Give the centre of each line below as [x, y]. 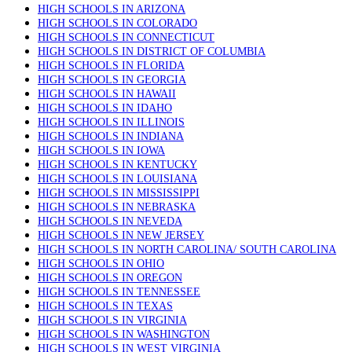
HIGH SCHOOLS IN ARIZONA [112, 9]
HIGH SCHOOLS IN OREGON [110, 278]
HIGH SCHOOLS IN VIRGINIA [112, 320]
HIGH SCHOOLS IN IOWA [101, 150]
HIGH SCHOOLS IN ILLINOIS [111, 122]
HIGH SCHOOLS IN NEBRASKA [117, 207]
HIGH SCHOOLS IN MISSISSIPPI [119, 193]
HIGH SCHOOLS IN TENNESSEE [119, 292]
